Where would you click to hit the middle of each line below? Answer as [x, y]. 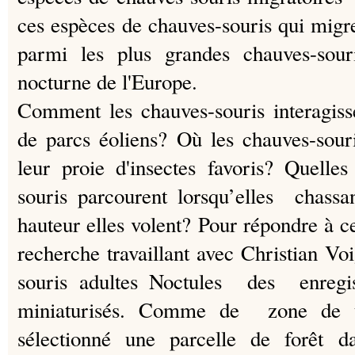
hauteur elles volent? [108, 224]
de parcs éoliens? [97, 138]
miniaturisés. [78, 309]
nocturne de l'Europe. [107, 81]
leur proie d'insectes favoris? [151, 167]
